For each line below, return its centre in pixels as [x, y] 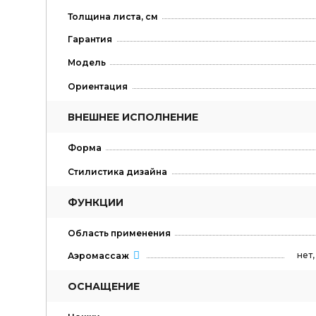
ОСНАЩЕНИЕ [103, 287]
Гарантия [90, 39]
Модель [86, 63]
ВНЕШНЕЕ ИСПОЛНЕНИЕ [133, 117]
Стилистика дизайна [117, 171]
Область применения [119, 233]
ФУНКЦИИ [95, 202]
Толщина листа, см [113, 16]
